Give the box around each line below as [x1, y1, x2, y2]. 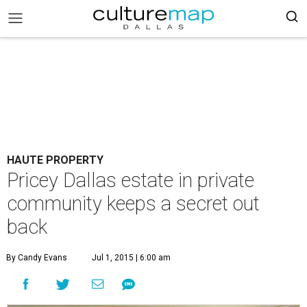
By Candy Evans [6, 253, 67, 262]
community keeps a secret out [7, 192, 260, 215]
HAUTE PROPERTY [7, 153, 103, 167]
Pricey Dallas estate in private [7, 169, 254, 192]
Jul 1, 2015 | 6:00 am [92, 253, 171, 262]
